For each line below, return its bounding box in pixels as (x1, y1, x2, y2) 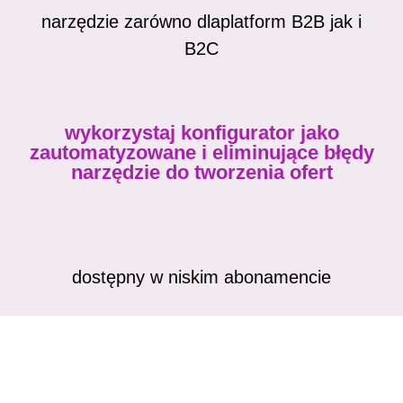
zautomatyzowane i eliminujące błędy (29, 140, 374, 164)
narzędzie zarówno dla (41, 11, 220, 31)
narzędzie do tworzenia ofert (70, 160, 333, 184)
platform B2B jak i (220, 11, 362, 31)
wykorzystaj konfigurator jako (64, 121, 339, 144)
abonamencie (224, 266, 331, 287)
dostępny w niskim (72, 266, 224, 287)
